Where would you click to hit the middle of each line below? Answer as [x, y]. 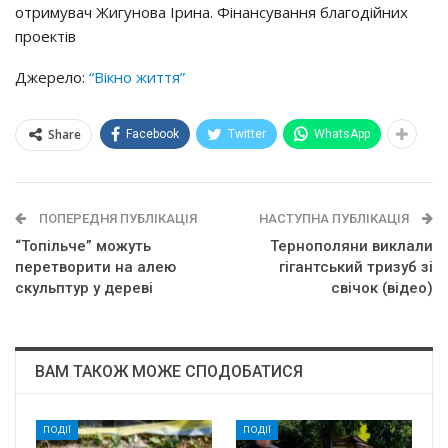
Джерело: [52, 77]
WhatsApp [342, 134]
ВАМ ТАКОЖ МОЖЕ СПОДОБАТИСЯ [169, 371]
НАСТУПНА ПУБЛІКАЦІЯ [335, 218]
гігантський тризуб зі [356, 267]
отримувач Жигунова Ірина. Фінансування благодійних [211, 12]
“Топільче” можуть [83, 246]
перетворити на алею [95, 267]
